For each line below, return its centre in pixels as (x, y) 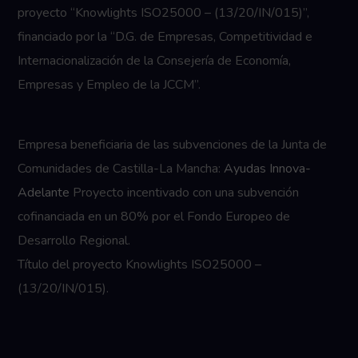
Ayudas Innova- (268, 169)
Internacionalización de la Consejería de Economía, (155, 61)
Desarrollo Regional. (74, 241)
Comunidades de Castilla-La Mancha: (121, 169)
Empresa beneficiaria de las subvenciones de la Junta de (173, 145)
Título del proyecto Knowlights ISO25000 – (140, 265)
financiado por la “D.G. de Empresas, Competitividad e (165, 37)
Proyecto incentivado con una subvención (186, 193)
